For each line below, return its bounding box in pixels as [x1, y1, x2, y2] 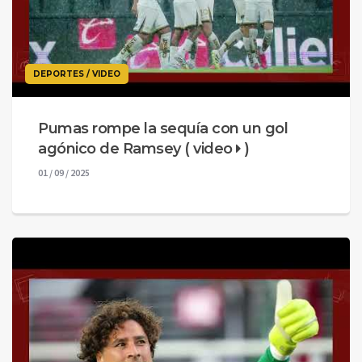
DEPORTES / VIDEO [33, 68, 120, 79]
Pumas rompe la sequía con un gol [38, 119, 288, 137]
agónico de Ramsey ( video [38, 139, 236, 158]
